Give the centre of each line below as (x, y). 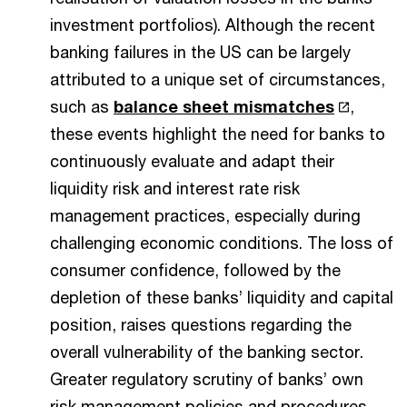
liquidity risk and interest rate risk (175, 188)
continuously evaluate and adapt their (192, 160)
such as (82, 106)
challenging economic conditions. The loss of (222, 242)
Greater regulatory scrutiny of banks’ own (207, 378)
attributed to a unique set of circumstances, (218, 79)
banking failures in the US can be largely (200, 51)
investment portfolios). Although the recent (213, 24)
